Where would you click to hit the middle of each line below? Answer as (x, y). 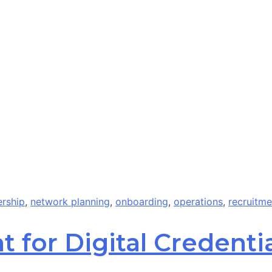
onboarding (142, 201)
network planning (70, 201)
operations (198, 201)
